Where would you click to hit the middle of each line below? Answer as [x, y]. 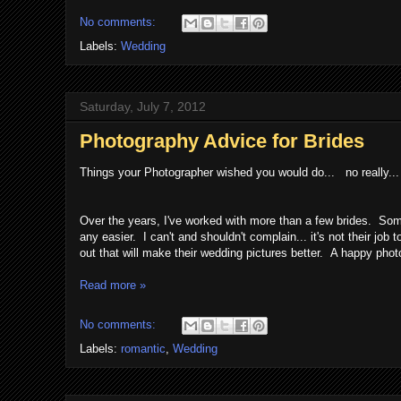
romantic [143, 349]
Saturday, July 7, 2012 [143, 107]
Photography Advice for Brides [222, 141]
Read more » [113, 285]
